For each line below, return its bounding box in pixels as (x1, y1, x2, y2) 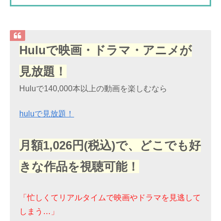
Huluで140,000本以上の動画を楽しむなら (19, 84, 168, 93)
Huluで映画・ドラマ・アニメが (19, 43, 192, 57)
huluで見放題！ (19, 109, 74, 118)
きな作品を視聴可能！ (19, 159, 140, 173)
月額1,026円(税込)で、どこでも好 (19, 138, 201, 152)
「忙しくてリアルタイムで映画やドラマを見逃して (19, 193, 201, 202)
